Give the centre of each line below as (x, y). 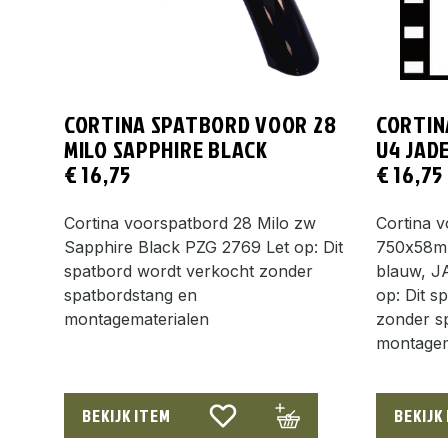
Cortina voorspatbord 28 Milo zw (190, 222)
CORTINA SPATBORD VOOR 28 (200, 123)
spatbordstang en (130, 294)
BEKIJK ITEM (126, 415)
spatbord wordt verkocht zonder (188, 270)
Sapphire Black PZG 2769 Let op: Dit (203, 246)
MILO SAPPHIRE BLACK (166, 148)
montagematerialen (136, 318)
